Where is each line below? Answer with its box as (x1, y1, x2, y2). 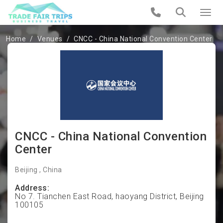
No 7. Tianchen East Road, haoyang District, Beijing (15, 192, 204, 201)
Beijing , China (15, 166, 62, 174)
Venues (37, 35, 63, 43)
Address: (15, 183, 49, 193)
